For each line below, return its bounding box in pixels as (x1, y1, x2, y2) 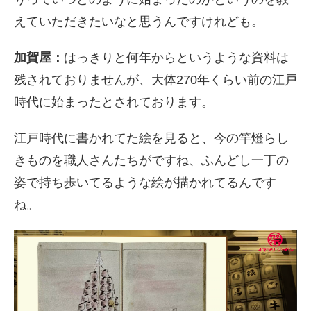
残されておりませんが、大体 (14, 72, 176, 87)
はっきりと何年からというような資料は (64, 50, 289, 65)
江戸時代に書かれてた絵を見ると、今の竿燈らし (14, 131, 289, 145)
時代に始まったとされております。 (14, 94, 214, 109)
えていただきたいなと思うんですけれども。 (14, 14, 264, 28)
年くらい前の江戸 (197, 72, 297, 87)
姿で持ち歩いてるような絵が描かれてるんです (14, 175, 276, 190)
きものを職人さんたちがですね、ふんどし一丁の (14, 153, 289, 167)
